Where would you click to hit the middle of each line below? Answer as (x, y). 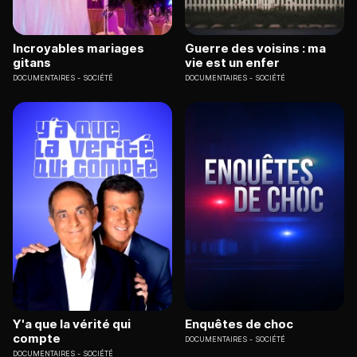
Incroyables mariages (78, 48)
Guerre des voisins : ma (255, 48)
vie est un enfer (232, 62)
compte (37, 339)
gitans (32, 62)
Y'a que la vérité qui (72, 324)
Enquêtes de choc (239, 324)
